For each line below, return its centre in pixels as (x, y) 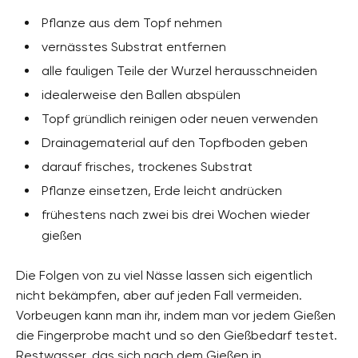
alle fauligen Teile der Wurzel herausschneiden (179, 70)
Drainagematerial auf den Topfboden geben (175, 142)
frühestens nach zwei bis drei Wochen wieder (176, 214)
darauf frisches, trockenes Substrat (147, 166)
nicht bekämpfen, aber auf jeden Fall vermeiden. (159, 295)
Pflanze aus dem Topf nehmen (132, 22)
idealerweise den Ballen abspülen (141, 94)
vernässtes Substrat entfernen (134, 46)
